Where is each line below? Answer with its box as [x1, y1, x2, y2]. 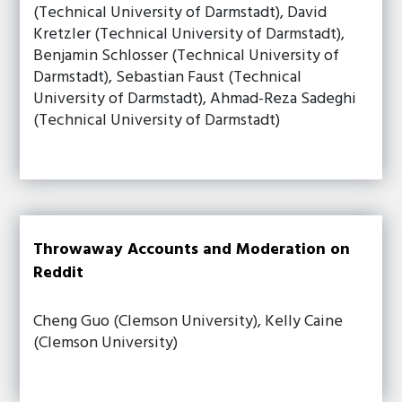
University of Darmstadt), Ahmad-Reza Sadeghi [33, 86, 357, 112]
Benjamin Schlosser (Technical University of [33, 43, 340, 69]
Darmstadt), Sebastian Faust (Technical [33, 65, 302, 91]
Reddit [33, 260, 84, 286]
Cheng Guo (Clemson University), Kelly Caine [33, 309, 344, 335]
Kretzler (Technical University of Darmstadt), [33, 22, 345, 48]
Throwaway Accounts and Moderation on [33, 237, 351, 263]
